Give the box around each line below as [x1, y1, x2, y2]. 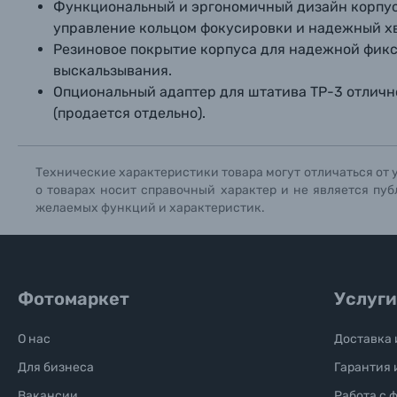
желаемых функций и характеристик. [35, 200, 265, 215]
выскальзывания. [53, 62, 172, 79]
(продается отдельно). [53, 105, 206, 121]
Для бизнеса [18, 360, 94, 375]
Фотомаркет [18, 288, 129, 309]
